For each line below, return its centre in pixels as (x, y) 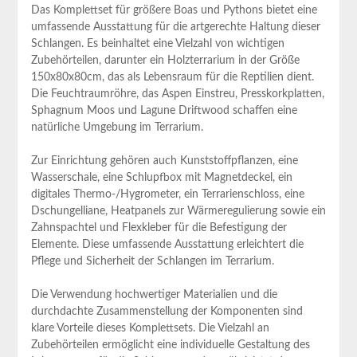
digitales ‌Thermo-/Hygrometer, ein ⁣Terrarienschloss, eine (167, 194)
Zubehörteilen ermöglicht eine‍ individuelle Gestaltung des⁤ (170, 345)
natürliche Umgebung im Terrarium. (117, 127)
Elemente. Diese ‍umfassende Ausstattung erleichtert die (167, 244)
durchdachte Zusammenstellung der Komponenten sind (167, 311)
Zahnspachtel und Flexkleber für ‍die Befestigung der (159, 228)
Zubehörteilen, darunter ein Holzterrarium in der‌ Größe (165, 60)
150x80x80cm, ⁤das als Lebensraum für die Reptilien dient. (172, 77)
